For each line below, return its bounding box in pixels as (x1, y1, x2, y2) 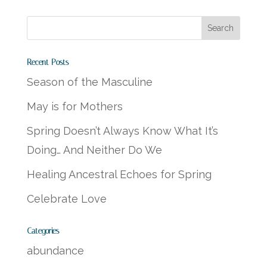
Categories (26, 226, 59, 235)
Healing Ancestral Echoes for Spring (26, 167, 212, 181)
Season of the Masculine (26, 75, 153, 88)
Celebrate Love (26, 192, 107, 205)
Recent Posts (26, 57, 69, 67)
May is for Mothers (26, 100, 123, 113)
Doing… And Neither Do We (26, 143, 162, 156)
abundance (26, 244, 84, 257)
